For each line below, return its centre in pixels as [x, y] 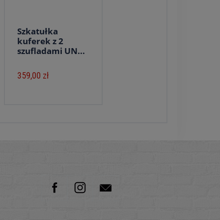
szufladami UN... [51, 51]
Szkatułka [37, 31]
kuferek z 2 [40, 41]
